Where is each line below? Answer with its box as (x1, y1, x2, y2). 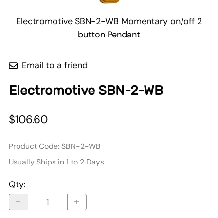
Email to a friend (22, 59, 88, 72)
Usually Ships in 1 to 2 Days (9, 156, 104, 167)
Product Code (9, 141, 58, 151)
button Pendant (78, 29, 140, 41)
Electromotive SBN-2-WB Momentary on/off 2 (16, 16, 202, 28)
